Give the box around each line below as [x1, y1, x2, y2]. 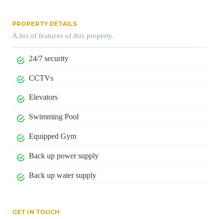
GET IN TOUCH [12, 208, 60, 216]
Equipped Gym [28, 132, 76, 141]
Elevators [28, 93, 58, 102]
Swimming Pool [28, 112, 79, 121]
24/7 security [28, 54, 68, 63]
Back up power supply [28, 151, 99, 160]
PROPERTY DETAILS [12, 20, 77, 27]
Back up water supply [28, 171, 96, 179]
